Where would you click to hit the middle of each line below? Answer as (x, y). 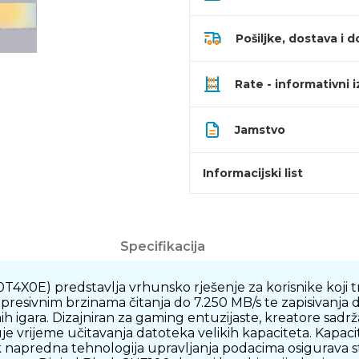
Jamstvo (260, 130)
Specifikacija (162, 246)
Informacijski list (253, 173)
